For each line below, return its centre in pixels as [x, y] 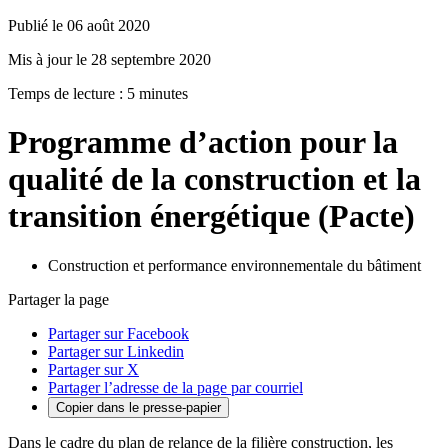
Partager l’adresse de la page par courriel [175, 387]
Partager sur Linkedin [116, 351]
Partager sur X [93, 369]
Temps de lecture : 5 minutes [98, 93]
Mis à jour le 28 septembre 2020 [109, 59]
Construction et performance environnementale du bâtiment [234, 265]
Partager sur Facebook [118, 333]
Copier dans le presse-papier [138, 407]
